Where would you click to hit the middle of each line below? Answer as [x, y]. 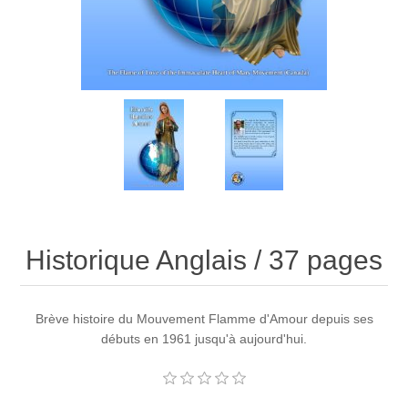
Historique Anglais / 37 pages [204, 260]
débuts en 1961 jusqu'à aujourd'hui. [204, 339]
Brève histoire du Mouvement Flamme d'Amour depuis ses [204, 319]
